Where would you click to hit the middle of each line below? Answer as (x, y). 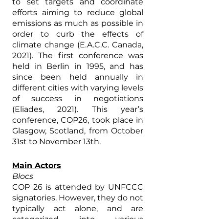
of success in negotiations (78, 98)
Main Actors (37, 165)
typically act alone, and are (78, 208)
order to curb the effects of (78, 34)
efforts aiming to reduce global (78, 12)
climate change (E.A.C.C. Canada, (78, 44)
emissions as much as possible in (78, 23)
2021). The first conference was (78, 55)
